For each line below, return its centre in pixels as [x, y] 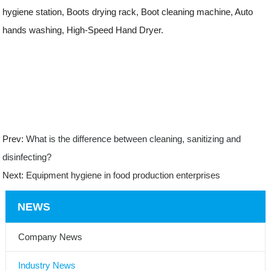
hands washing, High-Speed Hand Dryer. [83, 30]
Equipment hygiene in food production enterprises [122, 175]
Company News [50, 237]
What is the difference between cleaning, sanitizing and [132, 139]
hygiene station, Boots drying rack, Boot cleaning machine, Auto [128, 11]
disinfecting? [27, 157]
